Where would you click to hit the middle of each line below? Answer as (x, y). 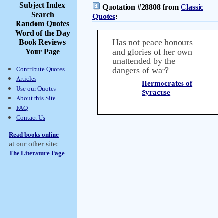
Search (42, 14)
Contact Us (31, 118)
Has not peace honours (153, 42)
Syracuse (156, 92)
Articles (26, 79)
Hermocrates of (167, 83)
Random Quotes (42, 24)
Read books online (34, 135)
